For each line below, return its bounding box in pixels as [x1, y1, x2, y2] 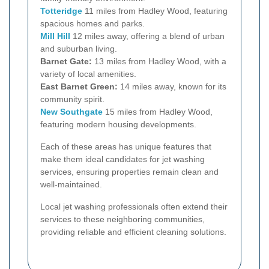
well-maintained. [40, 180, 102, 190]
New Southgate [40, 107, 103, 117]
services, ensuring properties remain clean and [40, 167, 219, 177]
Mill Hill [40, 31, 70, 41]
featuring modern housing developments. [40, 119, 196, 130]
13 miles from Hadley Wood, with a [92, 56, 226, 67]
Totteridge [40, 6, 82, 16]
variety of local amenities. [40, 69, 136, 79]
